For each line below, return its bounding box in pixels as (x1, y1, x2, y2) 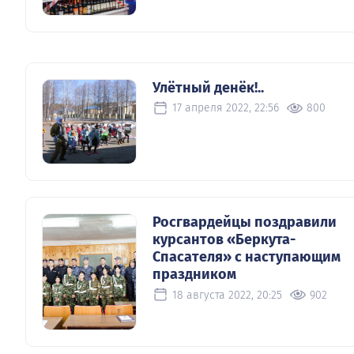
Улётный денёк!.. (153, 78, 264, 96)
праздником (153, 265, 236, 284)
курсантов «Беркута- (153, 231, 296, 249)
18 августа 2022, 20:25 (172, 288, 282, 302)
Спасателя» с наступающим (153, 248, 341, 266)
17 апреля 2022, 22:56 (172, 101, 279, 115)
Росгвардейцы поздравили (153, 213, 337, 232)
